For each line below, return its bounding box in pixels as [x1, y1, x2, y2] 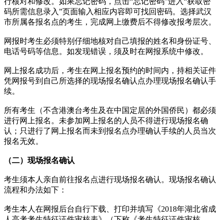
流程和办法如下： [4, 185, 67, 194]
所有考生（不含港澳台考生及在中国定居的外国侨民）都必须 [4, 106, 216, 114]
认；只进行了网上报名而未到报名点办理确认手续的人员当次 [4, 126, 216, 135]
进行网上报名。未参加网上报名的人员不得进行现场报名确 [4, 116, 208, 125]
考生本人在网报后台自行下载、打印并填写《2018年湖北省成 [4, 204, 216, 213]
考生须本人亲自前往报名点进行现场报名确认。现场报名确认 [4, 175, 216, 184]
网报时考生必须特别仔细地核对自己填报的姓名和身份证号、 [4, 36, 216, 45]
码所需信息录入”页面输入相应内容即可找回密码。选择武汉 [4, 7, 212, 16]
